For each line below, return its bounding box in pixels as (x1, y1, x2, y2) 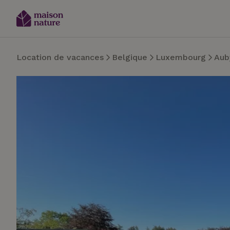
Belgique (112, 52, 147, 62)
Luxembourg (156, 52, 206, 62)
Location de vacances (16, 52, 104, 62)
